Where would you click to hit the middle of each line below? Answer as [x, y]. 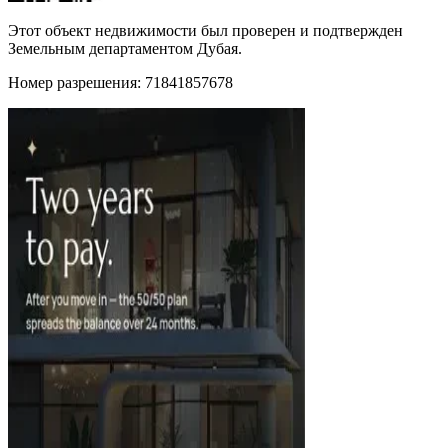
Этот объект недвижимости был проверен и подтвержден [205, 30]
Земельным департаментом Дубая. [125, 48]
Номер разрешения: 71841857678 [120, 82]
